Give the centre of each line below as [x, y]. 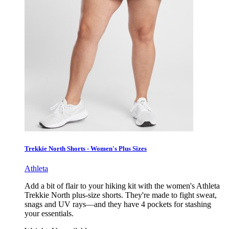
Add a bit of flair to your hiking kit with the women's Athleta [122, 186]
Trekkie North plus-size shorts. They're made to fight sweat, [121, 195]
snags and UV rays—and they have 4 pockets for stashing [118, 204]
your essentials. [49, 214]
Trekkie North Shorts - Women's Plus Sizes [86, 149]
